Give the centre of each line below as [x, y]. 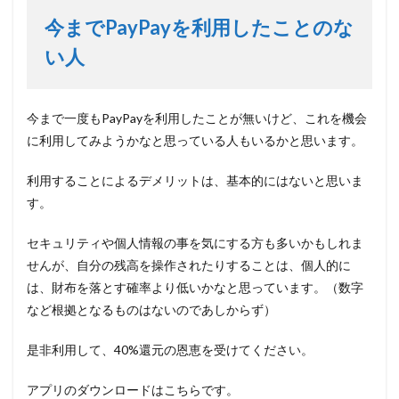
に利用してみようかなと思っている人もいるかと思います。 [195, 141]
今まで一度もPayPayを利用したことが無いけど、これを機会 [197, 118]
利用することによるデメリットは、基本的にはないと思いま [195, 181]
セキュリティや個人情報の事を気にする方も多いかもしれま [195, 243]
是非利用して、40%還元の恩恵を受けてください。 [170, 350]
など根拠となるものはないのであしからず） [151, 310]
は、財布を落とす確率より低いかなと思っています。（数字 [195, 288]
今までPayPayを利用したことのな [199, 28]
